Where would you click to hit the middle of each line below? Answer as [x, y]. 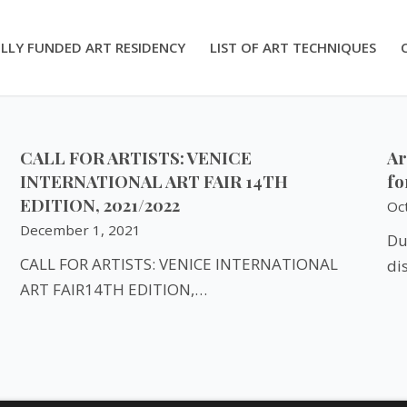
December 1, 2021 [81, 230]
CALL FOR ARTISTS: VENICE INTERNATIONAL [179, 264]
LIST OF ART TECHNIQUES [293, 47]
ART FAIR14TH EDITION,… [114, 289]
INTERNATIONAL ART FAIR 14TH [154, 181]
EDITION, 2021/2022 [100, 205]
